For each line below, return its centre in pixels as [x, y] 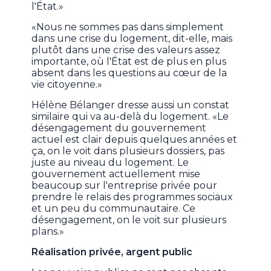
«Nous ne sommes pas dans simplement [128, 27]
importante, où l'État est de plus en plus [129, 62]
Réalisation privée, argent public [112, 252]
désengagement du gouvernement [119, 128]
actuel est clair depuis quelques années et [135, 140]
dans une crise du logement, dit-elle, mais [132, 39]
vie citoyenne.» [67, 85]
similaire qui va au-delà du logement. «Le [130, 117]
